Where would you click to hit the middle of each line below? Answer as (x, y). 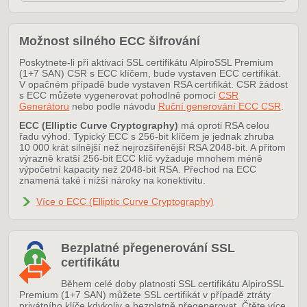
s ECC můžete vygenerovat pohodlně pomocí (119, 96)
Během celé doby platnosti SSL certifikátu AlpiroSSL (172, 284)
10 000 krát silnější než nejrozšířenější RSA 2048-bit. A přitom (152, 148)
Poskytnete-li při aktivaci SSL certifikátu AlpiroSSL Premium (146, 63)
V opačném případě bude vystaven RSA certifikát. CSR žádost (153, 85)
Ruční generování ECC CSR (220, 107)
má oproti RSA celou (224, 126)
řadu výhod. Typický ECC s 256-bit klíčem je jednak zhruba (147, 137)
